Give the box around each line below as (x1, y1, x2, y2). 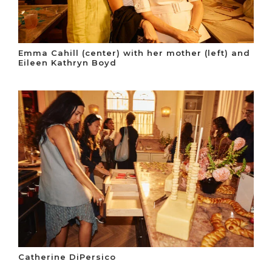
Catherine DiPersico (18, 252, 116, 262)
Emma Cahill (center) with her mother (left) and (18, 48, 250, 58)
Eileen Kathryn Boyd (18, 58, 117, 68)
